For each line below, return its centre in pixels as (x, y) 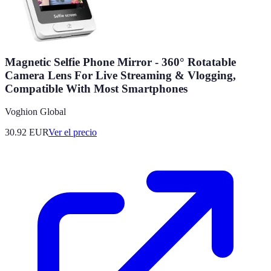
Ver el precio (73, 132)
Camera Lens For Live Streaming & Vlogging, (120, 75)
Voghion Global (35, 112)
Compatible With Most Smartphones (96, 88)
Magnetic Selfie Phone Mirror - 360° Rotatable (120, 62)
